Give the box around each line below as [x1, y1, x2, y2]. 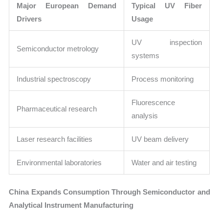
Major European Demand [17, 1, 117, 10]
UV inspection [131, 38, 202, 46]
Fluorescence [131, 98, 175, 107]
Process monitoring [131, 74, 194, 83]
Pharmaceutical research [17, 104, 97, 113]
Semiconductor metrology [17, 44, 99, 53]
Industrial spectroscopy [17, 74, 91, 83]
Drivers [17, 14, 42, 23]
